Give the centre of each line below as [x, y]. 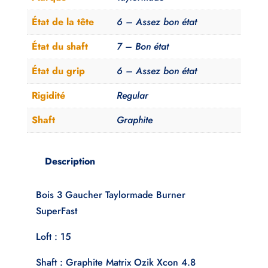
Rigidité [48, 96]
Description [70, 162]
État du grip [58, 71]
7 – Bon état [142, 47]
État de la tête [63, 22]
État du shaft [60, 47]
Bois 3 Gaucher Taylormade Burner [110, 195]
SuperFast [56, 211]
